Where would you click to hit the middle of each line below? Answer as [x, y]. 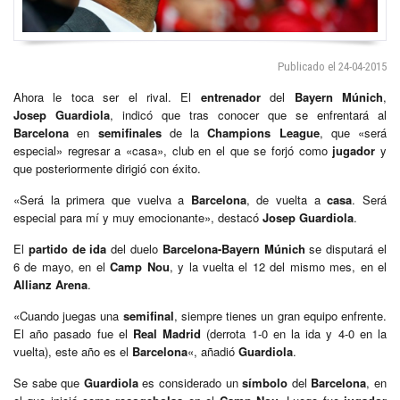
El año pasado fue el [73, 333]
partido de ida [67, 248]
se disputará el [346, 248]
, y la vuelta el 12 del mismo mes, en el [278, 266]
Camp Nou [140, 266]
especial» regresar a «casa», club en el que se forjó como [173, 150]
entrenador [230, 96]
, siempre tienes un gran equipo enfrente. [280, 315]
